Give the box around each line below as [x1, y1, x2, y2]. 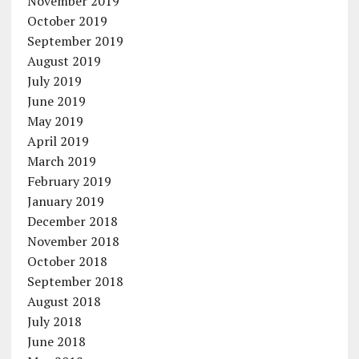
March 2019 [26, 152, 96, 170]
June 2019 [26, 92, 86, 110]
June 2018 [26, 333, 86, 350]
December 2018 [26, 212, 118, 230]
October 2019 [26, 12, 107, 30]
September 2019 [26, 32, 123, 50]
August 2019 [26, 52, 101, 70]
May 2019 [26, 112, 83, 130]
